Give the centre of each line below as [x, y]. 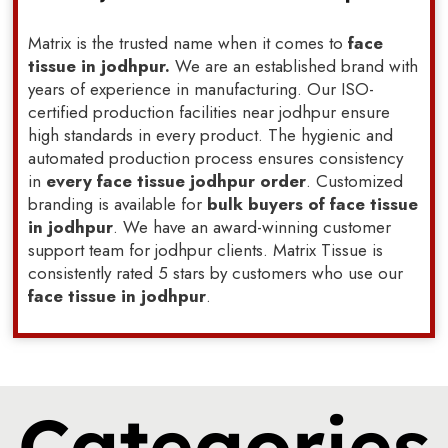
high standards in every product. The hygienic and [211, 134]
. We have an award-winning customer [252, 226]
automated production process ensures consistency [216, 157]
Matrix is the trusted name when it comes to [188, 42]
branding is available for [118, 203]
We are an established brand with [294, 65]
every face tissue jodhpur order [176, 180]
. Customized [355, 180]
